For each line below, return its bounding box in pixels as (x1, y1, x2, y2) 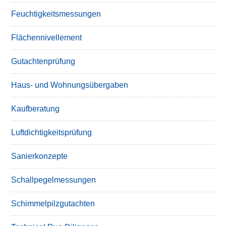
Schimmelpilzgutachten (11, 199, 95, 208)
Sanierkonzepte (11, 152, 68, 161)
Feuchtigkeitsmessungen (11, 10, 101, 19)
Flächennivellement (11, 33, 82, 42)
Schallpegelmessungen (11, 176, 96, 185)
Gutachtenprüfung (11, 57, 76, 66)
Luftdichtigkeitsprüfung (11, 128, 92, 137)
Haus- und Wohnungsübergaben (11, 81, 129, 90)
